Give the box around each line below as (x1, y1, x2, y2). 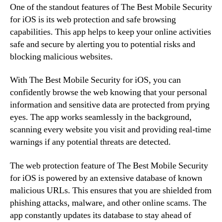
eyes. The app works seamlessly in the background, (10, 111, 192, 123)
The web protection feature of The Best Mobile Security (10, 160, 208, 171)
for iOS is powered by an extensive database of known (10, 172, 202, 184)
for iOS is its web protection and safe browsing (10, 13, 176, 25)
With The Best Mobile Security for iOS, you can (10, 74, 181, 86)
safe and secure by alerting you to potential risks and (10, 38, 195, 50)
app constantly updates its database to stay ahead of (10, 209, 191, 221)
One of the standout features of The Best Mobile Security (10, 1, 212, 13)
